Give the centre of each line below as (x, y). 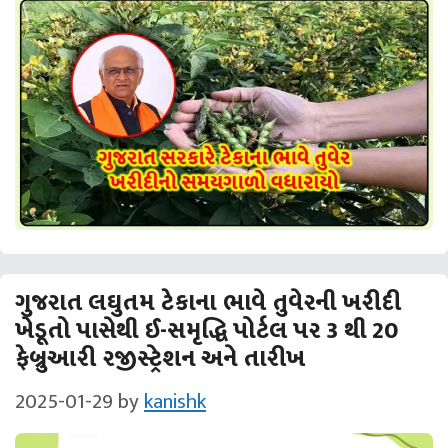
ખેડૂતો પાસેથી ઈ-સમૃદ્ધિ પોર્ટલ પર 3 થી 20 (206, 330)
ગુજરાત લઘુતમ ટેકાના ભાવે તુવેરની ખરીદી (208, 302)
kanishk (175, 402)
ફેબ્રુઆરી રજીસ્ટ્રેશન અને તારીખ (160, 358)
